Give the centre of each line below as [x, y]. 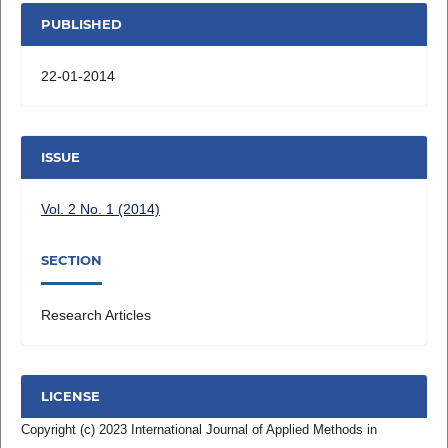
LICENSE [70, 396]
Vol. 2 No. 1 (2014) [100, 208]
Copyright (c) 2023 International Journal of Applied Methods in [198, 429]
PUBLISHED [81, 24]
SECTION [71, 260]
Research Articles [95, 314]
